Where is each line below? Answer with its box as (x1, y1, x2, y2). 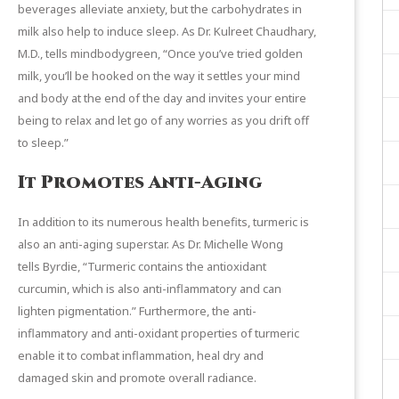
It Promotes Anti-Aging (18, 169, 262, 194)
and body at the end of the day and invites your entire (18, 89, 306, 106)
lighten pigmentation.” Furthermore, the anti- (18, 302, 256, 319)
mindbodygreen (70, 45, 158, 61)
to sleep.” (18, 134, 69, 151)
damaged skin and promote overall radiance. (18, 369, 256, 386)
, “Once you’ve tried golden (158, 45, 303, 61)
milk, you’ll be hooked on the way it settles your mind (18, 67, 300, 84)
